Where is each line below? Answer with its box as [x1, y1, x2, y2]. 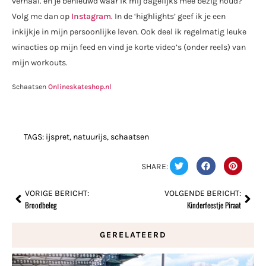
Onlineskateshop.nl [48, 83, 112, 91]
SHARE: [141, 161, 170, 172]
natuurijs [73, 131, 107, 142]
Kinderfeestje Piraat [187, 199, 241, 211]
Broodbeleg [25, 199, 57, 211]
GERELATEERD [99, 230, 167, 240]
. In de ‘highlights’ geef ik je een [111, 11, 226, 21]
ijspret [46, 131, 69, 142]
